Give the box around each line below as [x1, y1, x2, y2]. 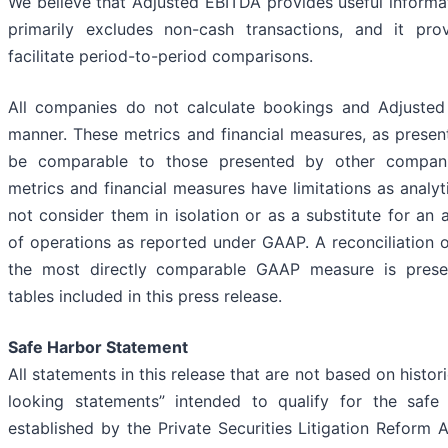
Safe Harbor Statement [8, 337, 188, 358]
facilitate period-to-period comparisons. [8, 46, 313, 67]
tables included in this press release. [8, 286, 282, 307]
